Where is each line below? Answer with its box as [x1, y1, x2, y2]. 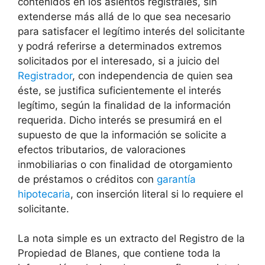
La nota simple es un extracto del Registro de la [18, 232, 245, 245]
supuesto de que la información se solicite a [18, 128, 227, 141]
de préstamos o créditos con [18, 173, 157, 185]
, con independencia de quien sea [72, 69, 233, 82]
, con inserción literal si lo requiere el [70, 188, 243, 200]
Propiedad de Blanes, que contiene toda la [18, 247, 221, 260]
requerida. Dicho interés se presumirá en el [18, 114, 222, 126]
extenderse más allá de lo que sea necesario [18, 10, 231, 22]
